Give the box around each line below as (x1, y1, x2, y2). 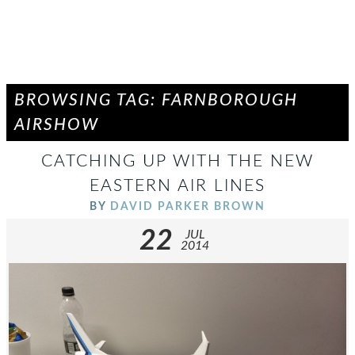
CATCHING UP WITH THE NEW (41, 153, 314, 170)
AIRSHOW (14, 116, 99, 133)
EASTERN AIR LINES (90, 177, 265, 194)
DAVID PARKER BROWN (110, 200, 265, 212)
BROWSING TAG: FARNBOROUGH (14, 92, 298, 109)
